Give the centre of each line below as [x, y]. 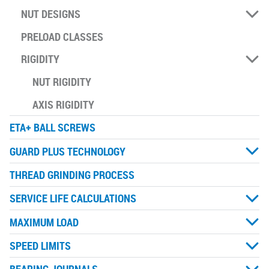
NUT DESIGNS [51, 14]
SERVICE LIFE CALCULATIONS [73, 198]
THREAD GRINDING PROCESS [72, 174]
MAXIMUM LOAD [44, 222]
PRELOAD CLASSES [62, 36]
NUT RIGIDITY [62, 82]
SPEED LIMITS [40, 246]
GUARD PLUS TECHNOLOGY [68, 151]
